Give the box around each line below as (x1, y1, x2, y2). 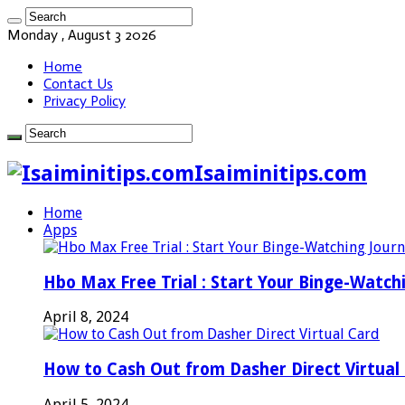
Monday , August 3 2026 (7, 26, 156, 43)
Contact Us (43, 75, 113, 92)
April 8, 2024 (43, 308, 128, 326)
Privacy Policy (43, 92, 126, 109)
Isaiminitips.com (194, 160, 367, 186)
